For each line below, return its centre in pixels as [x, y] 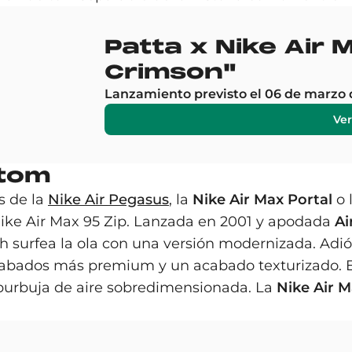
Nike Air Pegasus [108, 200]
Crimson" [171, 72]
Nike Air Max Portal [262, 200]
